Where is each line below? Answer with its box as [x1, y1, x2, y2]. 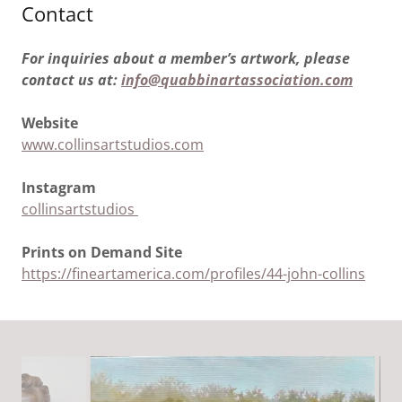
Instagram [22, 178, 96, 197]
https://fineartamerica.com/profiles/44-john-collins [22, 264, 365, 284]
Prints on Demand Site [22, 242, 182, 262]
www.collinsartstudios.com [22, 135, 204, 154]
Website [22, 113, 78, 133]
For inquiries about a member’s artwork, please [22, 48, 350, 68]
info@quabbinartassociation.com [121, 70, 353, 90]
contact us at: [22, 70, 118, 90]
